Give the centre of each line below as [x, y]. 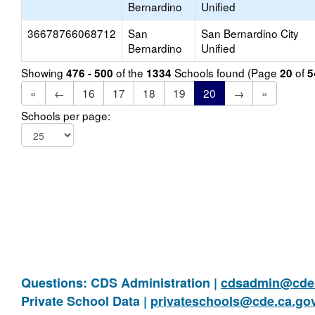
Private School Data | [86, 301]
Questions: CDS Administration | [121, 283]
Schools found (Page [226, 72]
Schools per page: [66, 115]
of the [130, 72]
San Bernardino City [250, 33]
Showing [44, 72]
